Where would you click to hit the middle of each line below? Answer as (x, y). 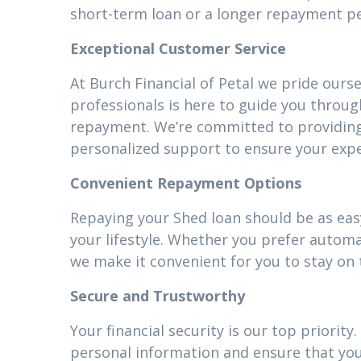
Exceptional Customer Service (178, 48)
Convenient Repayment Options (186, 183)
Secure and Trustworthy (158, 296)
